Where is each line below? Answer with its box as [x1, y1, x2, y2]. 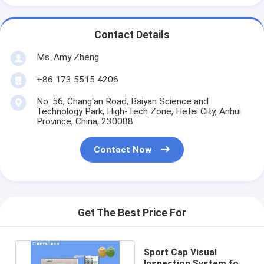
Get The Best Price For [78, 207, 186, 219]
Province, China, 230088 [36, 115, 133, 127]
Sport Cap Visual [144, 246, 217, 258]
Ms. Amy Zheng [36, 51, 99, 62]
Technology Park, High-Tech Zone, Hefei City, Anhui [36, 105, 241, 117]
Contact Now [94, 144, 152, 156]
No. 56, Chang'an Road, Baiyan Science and [36, 95, 209, 107]
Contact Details [94, 29, 170, 41]
